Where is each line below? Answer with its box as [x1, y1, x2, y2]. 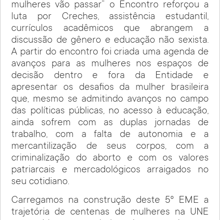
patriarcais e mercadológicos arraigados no [11, 165, 209, 176]
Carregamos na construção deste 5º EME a [11, 195, 209, 206]
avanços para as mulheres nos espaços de [11, 58, 209, 70]
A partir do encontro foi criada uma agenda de [11, 47, 209, 58]
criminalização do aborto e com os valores [11, 153, 209, 164]
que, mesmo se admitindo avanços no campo [11, 94, 209, 105]
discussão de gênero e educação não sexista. [11, 35, 209, 46]
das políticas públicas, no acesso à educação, [11, 106, 209, 117]
